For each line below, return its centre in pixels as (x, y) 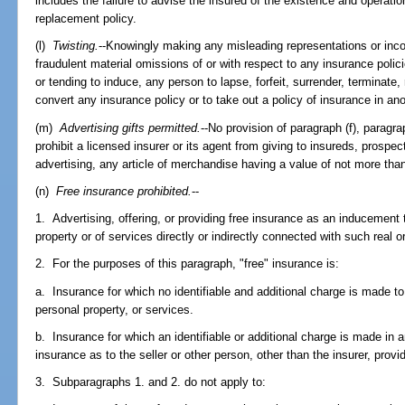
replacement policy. (86, 19)
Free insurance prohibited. (124, 191)
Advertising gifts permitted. (131, 127)
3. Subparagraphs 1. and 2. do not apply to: (151, 382)
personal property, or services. (115, 309)
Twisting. (76, 46)
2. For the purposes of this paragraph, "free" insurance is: (188, 264)
